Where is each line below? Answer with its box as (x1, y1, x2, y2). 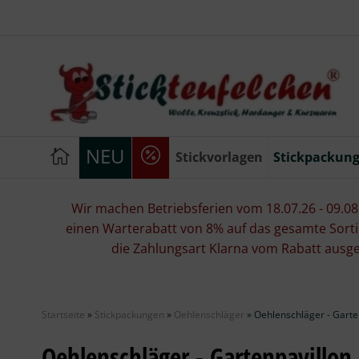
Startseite (42, 308, 85, 321)
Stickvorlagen (175, 148, 263, 166)
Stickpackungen (95, 308, 164, 321)
